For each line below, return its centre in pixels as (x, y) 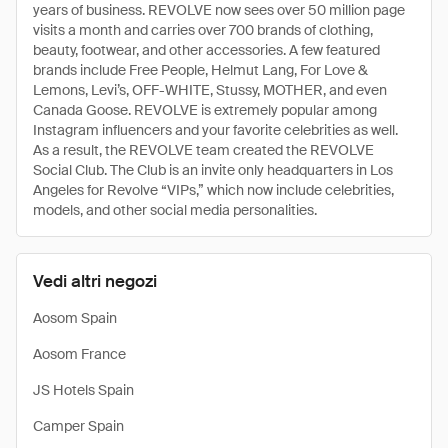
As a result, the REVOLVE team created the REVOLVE (203, 150)
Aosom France (79, 354)
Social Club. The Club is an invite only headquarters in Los (213, 170)
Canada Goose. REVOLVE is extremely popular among (205, 110)
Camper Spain (78, 426)
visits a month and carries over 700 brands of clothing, (203, 30)
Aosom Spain (75, 318)
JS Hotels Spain (83, 390)
